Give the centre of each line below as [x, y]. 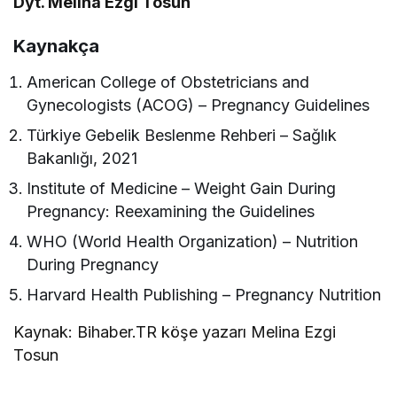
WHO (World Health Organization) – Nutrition [193, 242]
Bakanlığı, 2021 [82, 159]
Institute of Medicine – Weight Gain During [182, 189]
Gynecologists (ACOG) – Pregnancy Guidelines [198, 105]
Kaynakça [56, 47]
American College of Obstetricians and [168, 82]
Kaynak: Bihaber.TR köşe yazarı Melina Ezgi [175, 332]
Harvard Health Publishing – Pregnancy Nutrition [204, 295]
